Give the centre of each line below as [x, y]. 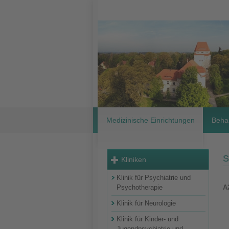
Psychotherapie [140, 187]
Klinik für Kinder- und [147, 219]
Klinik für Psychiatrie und [154, 178]
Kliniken [134, 159]
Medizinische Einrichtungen [150, 120]
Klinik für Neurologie [146, 203]
